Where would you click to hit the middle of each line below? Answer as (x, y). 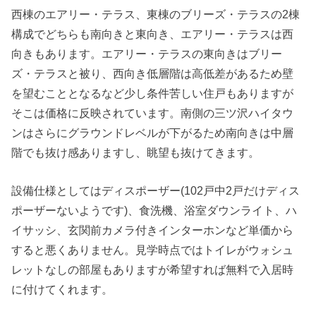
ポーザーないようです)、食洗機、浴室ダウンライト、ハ (154, 211)
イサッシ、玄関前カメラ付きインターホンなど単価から (153, 230)
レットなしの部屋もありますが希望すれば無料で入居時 (153, 270)
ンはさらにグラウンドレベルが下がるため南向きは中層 (153, 132)
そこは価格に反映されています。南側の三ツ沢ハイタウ (153, 113)
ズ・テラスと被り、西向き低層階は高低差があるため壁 (153, 73)
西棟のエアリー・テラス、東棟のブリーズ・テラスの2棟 (156, 14)
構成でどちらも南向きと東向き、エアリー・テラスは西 (153, 34)
